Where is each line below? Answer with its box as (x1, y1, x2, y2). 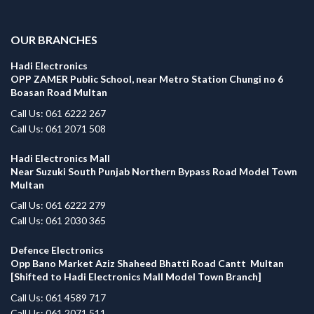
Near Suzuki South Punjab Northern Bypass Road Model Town (11, 165, 297, 177)
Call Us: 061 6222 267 (11, 107, 106, 119)
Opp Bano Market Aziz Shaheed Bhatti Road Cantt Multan (11, 257, 284, 270)
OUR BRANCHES (11, 33, 97, 47)
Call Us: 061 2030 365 (11, 214, 106, 227)
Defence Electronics (11, 244, 104, 257)
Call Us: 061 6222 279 (11, 199, 106, 212)
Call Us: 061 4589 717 (11, 291, 106, 303)
